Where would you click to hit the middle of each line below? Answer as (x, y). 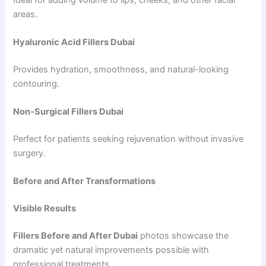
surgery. (30, 153)
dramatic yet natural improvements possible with (111, 250)
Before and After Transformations (85, 181)
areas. (26, 14)
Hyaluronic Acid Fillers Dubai (74, 42)
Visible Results (45, 209)
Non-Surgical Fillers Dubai (69, 112)
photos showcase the (183, 236)
